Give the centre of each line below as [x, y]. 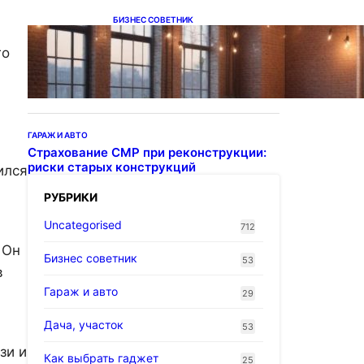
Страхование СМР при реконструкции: [147, 152]
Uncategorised [83, 224]
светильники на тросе [181, 51]
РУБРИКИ [71, 197]
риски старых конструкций [112, 167]
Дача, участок [84, 324]
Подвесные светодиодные [195, 37]
